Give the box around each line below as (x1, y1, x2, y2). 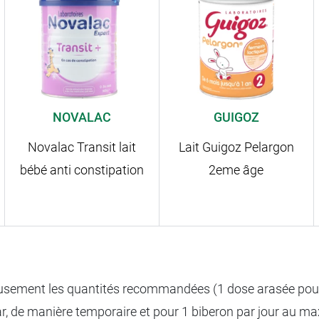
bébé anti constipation (20, 162, 145, 178)
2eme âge (209, 162, 264, 178)
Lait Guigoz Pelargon (178, 140, 294, 155)
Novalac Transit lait (28, 140, 137, 155)
